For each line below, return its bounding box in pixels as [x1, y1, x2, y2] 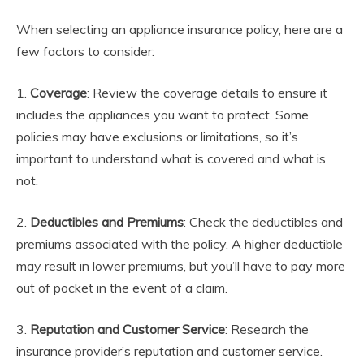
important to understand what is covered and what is [16, 149, 326, 167]
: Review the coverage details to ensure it [87, 84, 327, 101]
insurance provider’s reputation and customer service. [16, 342, 323, 359]
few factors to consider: [16, 42, 154, 59]
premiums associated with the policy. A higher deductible [16, 235, 343, 252]
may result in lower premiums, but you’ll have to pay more [16, 257, 345, 274]
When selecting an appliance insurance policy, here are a [16, 20, 343, 37]
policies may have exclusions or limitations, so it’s [16, 128, 298, 145]
